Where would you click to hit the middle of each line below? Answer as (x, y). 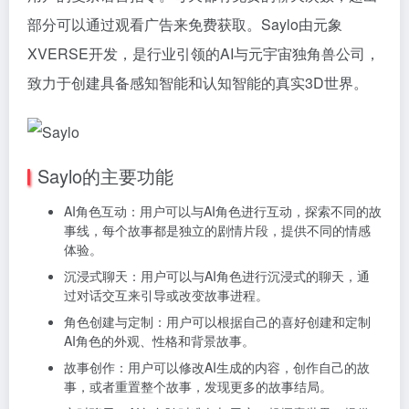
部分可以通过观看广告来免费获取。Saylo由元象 (185, 24)
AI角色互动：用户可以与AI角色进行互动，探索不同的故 (223, 210)
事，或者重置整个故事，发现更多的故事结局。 (198, 386)
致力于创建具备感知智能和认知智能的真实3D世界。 (198, 83)
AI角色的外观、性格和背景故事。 (159, 340)
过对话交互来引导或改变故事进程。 (166, 294)
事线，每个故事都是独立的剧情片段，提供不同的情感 (217, 230)
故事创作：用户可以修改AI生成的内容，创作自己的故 (217, 367)
